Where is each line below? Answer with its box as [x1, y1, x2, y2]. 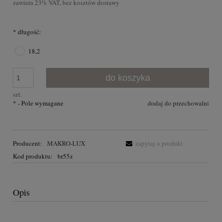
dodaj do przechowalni [148, 98, 209, 108]
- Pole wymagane [16, 98, 63, 108]
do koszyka [105, 72, 150, 83]
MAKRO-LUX [47, 139, 85, 148]
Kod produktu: [13, 152, 53, 161]
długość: [16, 27, 41, 36]
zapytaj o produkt [135, 139, 183, 148]
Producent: [13, 139, 44, 148]
